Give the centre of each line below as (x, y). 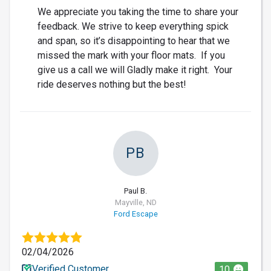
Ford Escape (135, 214)
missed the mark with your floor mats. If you (131, 55)
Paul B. (135, 191)
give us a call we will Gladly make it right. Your (135, 70)
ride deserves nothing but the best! (112, 84)
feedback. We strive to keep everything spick (133, 26)
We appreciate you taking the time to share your (138, 11)
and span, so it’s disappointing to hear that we (133, 41)
